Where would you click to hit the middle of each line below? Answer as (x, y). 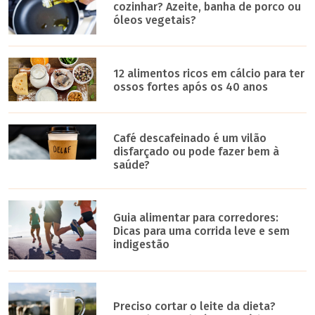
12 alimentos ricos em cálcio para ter (209, 73)
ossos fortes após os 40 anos (191, 86)
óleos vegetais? (155, 20)
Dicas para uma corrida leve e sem (202, 231)
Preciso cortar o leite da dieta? (195, 307)
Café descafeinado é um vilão (190, 139)
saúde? (132, 165)
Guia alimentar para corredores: (196, 217)
